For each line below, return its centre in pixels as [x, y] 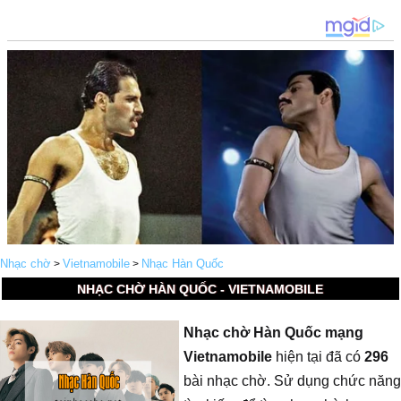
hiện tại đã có [318, 357]
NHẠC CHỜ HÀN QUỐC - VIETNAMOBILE [200, 289]
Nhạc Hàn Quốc [183, 264]
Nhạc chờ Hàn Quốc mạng [273, 333]
